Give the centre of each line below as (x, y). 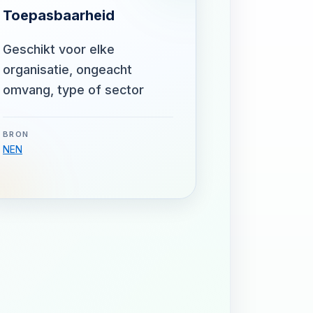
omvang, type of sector (73, 90)
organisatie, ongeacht (67, 70)
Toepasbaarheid (59, 15)
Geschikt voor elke (59, 49)
